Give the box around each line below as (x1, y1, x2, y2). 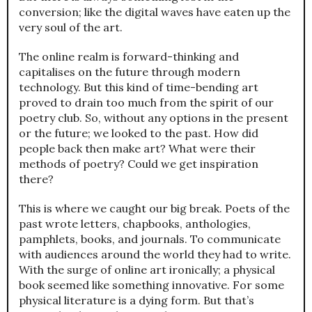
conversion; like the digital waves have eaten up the (19, 4, 290, 19)
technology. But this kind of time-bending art (19, 79, 258, 94)
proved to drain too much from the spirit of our (19, 95, 274, 109)
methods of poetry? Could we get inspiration (19, 156, 258, 171)
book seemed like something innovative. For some (19, 277, 284, 292)
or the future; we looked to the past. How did (19, 125, 258, 140)
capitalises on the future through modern (19, 64, 240, 79)
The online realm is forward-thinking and (19, 49, 239, 63)
